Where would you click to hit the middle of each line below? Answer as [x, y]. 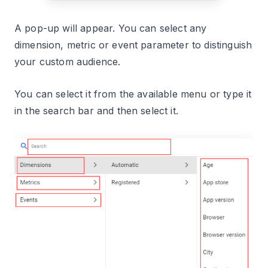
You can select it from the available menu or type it [133, 94]
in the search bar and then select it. [96, 111]
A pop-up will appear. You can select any [111, 28]
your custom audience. [68, 62]
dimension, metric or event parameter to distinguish [133, 45]
